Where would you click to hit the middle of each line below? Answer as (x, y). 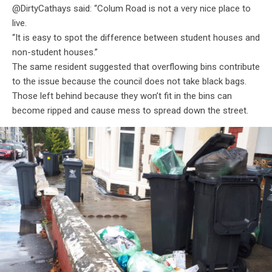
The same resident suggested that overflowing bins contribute (136, 67)
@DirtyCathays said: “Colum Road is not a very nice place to (131, 9)
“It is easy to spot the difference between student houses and (136, 38)
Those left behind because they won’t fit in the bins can (122, 96)
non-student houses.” (55, 53)
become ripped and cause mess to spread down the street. (130, 111)
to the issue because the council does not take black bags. (131, 82)
